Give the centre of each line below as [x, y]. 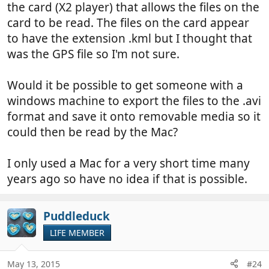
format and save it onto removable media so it [134, 117]
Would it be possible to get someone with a [125, 86]
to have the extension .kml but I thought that [130, 39]
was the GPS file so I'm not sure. [93, 54]
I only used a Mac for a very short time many [128, 164]
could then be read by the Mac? [92, 132]
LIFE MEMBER [77, 233]
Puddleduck [77, 216]
